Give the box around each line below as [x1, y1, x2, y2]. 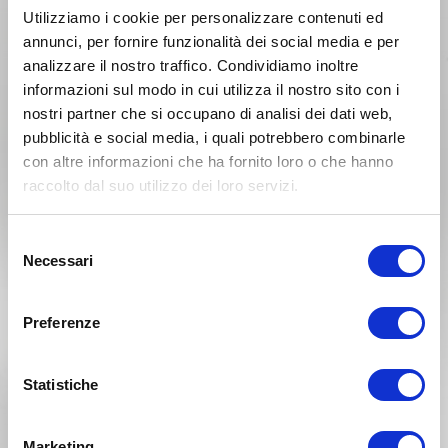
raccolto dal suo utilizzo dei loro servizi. [23, 177, 299, 194]
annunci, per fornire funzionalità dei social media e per [23, 33, 399, 50]
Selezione [7, 231, 72, 249]
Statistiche [23, 375, 99, 393]
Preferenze [23, 313, 100, 331]
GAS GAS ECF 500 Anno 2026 [223, 143, 430, 162]
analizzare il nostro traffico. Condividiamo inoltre [23, 57, 359, 74]
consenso [7, 279, 72, 297]
